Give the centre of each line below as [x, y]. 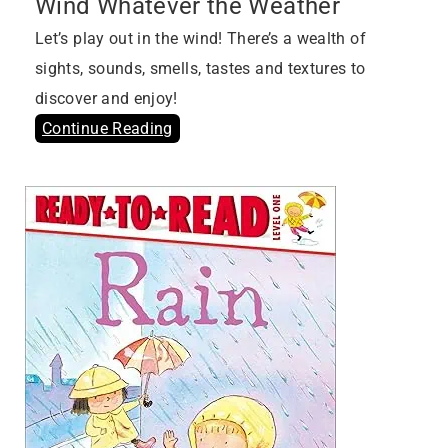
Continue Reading [107, 129]
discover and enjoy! [106, 99]
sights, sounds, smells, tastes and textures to [200, 69]
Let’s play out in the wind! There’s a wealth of [200, 39]
